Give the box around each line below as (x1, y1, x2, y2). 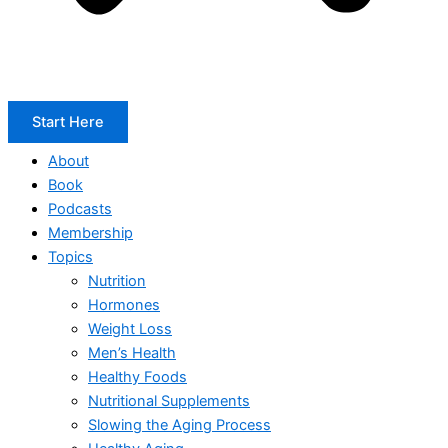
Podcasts (48, 199, 112, 218)
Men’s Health (88, 343, 176, 362)
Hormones (88, 295, 160, 314)
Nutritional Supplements (88, 391, 250, 410)
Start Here (32, 113, 104, 132)
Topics (48, 247, 93, 266)
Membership (48, 223, 133, 242)
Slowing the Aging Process (88, 415, 271, 434)
